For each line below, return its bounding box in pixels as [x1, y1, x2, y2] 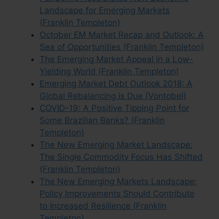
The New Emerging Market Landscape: [40, 140, 193, 150]
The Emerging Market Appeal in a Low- [40, 54, 193, 64]
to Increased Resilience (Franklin [40, 201, 167, 211]
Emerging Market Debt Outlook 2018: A [40, 79, 193, 88]
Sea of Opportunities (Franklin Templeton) [40, 42, 204, 52]
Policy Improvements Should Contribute [40, 189, 195, 198]
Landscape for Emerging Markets [40, 5, 170, 15]
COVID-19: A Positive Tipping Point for [40, 103, 189, 113]
